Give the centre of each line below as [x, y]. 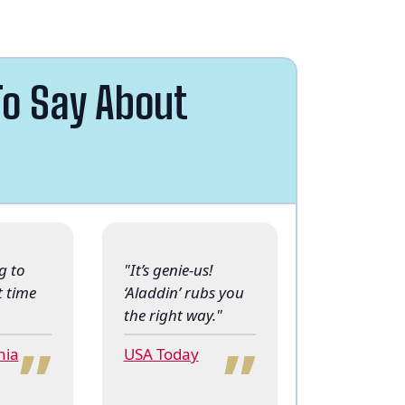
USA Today [161, 353]
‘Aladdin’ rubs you [184, 292]
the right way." [173, 315]
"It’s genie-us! [168, 269]
